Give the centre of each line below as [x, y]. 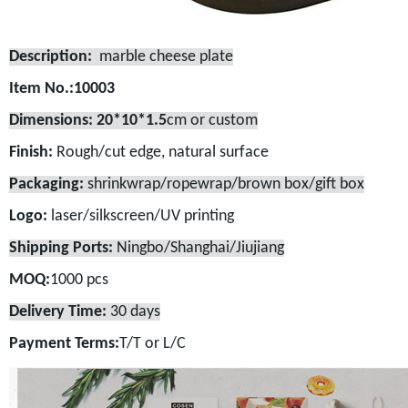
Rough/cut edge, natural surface [160, 153]
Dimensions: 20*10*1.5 [87, 121]
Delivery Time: [59, 312]
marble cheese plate [162, 57]
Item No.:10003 [61, 89]
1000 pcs [79, 280]
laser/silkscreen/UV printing [140, 216]
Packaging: [46, 184]
